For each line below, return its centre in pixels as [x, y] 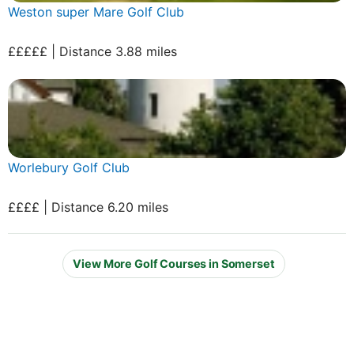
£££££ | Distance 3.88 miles [92, 51]
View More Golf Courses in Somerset [174, 264]
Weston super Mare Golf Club [96, 11]
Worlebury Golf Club [69, 167]
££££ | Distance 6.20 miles [88, 207]
